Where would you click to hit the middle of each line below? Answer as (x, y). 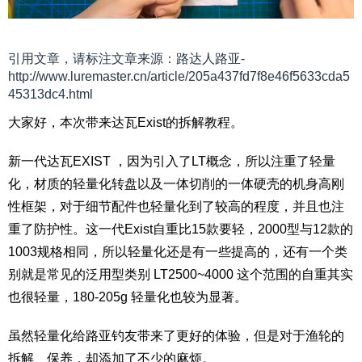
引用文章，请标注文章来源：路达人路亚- (126, 59)
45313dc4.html (51, 95)
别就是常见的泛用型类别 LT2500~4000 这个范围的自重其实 (181, 275)
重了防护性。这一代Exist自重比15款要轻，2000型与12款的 (181, 229)
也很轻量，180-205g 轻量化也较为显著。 (128, 297)
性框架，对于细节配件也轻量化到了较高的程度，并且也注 (176, 207)
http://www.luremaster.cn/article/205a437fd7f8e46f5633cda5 (179, 77)
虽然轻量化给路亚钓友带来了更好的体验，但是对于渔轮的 (176, 336)
